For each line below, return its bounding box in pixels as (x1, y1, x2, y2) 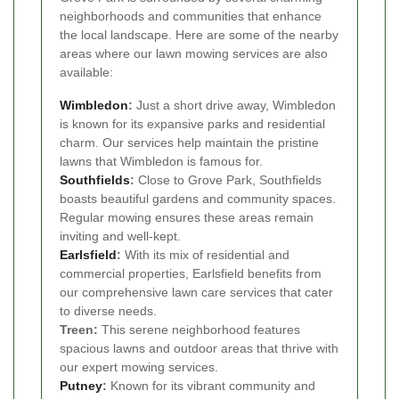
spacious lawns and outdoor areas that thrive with (60, 340, 338, 355)
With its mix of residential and (121, 247, 289, 262)
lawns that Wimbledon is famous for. (60, 153, 263, 168)
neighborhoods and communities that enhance (60, 8, 322, 23)
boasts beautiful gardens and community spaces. (60, 191, 336, 206)
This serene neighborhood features (98, 322, 300, 337)
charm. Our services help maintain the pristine (60, 134, 319, 150)
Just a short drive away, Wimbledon (133, 97, 336, 112)
